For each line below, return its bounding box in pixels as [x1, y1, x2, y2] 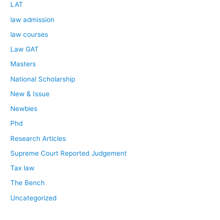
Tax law [10, 164, 35, 172]
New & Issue [10, 89, 50, 98]
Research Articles [10, 134, 66, 142]
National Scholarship [10, 75, 76, 83]
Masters [10, 60, 36, 68]
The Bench [10, 179, 45, 187]
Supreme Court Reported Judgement [10, 149, 127, 157]
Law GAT [10, 45, 39, 54]
